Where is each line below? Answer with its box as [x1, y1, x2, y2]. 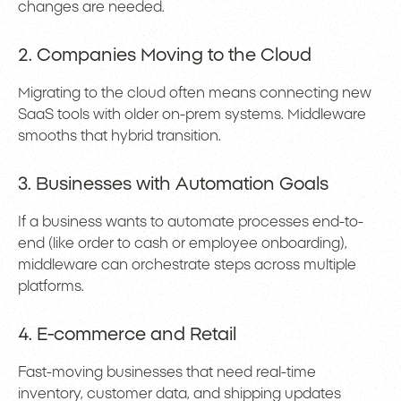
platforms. [18, 279, 84, 294]
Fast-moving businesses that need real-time [18, 365, 316, 380]
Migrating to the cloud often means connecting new [18, 86, 371, 101]
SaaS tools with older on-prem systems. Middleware [18, 107, 366, 123]
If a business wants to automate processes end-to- [18, 215, 363, 230]
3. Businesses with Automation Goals [18, 175, 328, 194]
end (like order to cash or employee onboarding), [18, 236, 347, 252]
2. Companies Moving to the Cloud [18, 47, 311, 65]
